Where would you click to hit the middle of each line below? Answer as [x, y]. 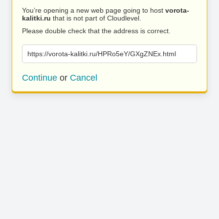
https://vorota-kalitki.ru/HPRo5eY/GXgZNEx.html [102, 54]
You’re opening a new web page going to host [94, 10]
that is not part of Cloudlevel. [96, 18]
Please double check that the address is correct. [96, 31]
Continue [40, 78]
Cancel [84, 78]
